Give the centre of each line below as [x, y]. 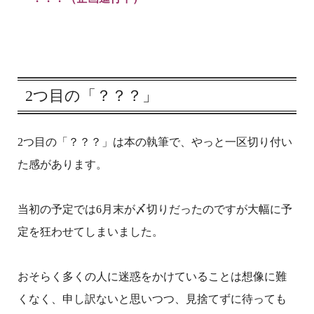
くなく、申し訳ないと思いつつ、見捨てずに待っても [152, 299]
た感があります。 [62, 165]
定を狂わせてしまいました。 [90, 232]
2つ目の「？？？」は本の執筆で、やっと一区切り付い [155, 142]
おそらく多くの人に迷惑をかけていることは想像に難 [152, 277]
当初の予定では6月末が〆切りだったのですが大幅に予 [155, 210]
